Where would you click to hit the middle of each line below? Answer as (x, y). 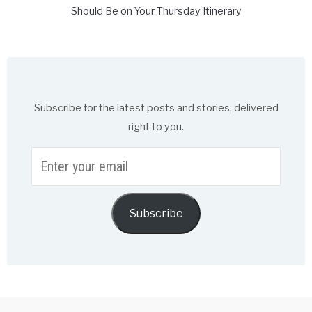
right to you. (156, 126)
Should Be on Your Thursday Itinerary (156, 11)
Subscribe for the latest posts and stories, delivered (156, 108)
